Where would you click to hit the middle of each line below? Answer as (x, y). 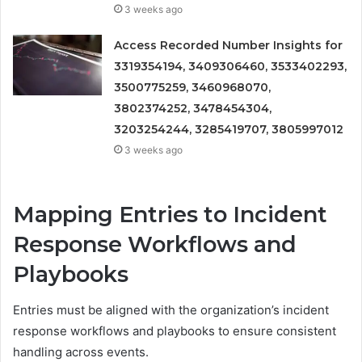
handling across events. (81, 352)
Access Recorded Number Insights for (229, 45)
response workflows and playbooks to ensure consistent (175, 331)
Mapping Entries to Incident (170, 214)
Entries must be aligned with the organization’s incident (171, 310)
